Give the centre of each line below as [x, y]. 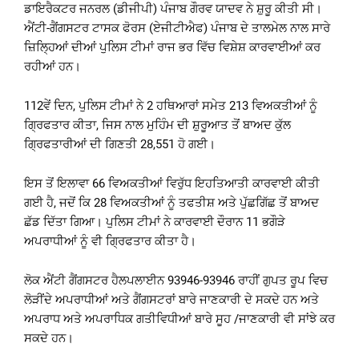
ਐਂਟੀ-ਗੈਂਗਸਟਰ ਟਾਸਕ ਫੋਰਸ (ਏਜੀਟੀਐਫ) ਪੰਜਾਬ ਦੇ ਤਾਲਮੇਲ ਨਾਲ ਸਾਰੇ [177, 28]
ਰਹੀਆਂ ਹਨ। [52, 66]
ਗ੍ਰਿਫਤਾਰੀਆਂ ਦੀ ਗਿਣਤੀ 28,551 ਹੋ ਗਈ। [120, 144]
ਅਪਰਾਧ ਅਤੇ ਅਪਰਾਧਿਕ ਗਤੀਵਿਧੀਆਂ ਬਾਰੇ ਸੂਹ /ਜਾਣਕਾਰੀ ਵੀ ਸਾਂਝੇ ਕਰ [179, 319]
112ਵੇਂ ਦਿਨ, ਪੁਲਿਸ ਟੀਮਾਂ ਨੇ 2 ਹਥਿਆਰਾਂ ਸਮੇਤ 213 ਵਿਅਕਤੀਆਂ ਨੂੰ [171, 105]
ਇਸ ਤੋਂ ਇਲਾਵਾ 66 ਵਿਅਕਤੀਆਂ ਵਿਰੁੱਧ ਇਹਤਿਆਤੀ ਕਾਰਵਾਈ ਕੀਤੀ [172, 183]
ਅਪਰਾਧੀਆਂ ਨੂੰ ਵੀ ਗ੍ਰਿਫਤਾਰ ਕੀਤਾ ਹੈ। [110, 241]
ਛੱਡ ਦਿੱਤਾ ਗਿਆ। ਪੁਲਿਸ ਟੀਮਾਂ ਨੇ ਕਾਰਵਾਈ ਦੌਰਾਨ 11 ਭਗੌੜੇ [155, 222]
